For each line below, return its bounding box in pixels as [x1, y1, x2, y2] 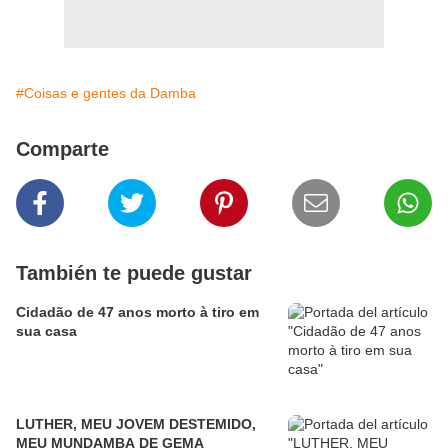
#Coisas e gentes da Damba [16, 85, 196, 102]
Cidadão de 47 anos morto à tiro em [16, 304, 259, 321]
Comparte [16, 138, 109, 161]
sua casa [16, 323, 77, 340]
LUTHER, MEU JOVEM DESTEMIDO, [16, 416, 256, 433]
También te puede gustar [16, 262, 252, 285]
